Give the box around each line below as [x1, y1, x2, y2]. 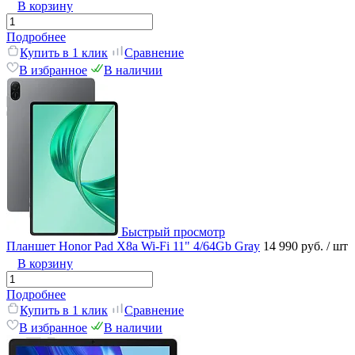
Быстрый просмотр [121, 224, 225, 239]
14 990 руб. [263, 239, 326, 253]
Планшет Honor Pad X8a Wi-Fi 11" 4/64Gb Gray [6, 239, 260, 253]
